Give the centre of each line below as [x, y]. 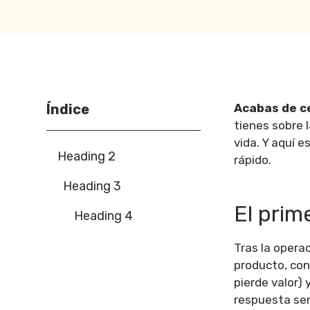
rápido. [252, 160]
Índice [68, 109]
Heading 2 [87, 156]
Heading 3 [92, 186]
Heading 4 [104, 216]
